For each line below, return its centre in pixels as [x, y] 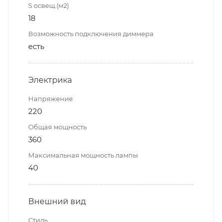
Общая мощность [57, 127]
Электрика [50, 80]
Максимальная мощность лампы [83, 155]
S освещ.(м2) [49, 5]
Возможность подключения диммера [91, 33]
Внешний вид [57, 201]
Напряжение [51, 98]
